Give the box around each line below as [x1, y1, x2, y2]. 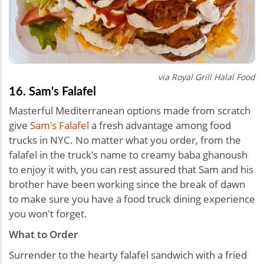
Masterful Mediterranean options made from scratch [9, 104, 250, 118]
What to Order [9, 227, 78, 242]
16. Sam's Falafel [9, 82, 96, 100]
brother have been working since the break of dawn [9, 177, 245, 192]
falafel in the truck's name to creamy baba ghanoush [9, 148, 247, 162]
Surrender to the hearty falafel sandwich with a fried [9, 248, 247, 262]
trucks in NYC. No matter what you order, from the [9, 133, 241, 147]
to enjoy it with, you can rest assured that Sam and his [9, 163, 253, 177]
